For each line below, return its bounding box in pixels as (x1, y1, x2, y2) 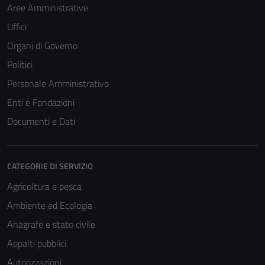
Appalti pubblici (7, 236, 66, 250)
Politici (7, 57, 33, 72)
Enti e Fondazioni (7, 95, 75, 109)
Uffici (7, 20, 27, 34)
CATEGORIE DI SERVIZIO (7, 160, 93, 172)
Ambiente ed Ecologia (7, 198, 92, 212)
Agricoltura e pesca (7, 179, 82, 193)
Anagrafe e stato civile (7, 217, 95, 231)
